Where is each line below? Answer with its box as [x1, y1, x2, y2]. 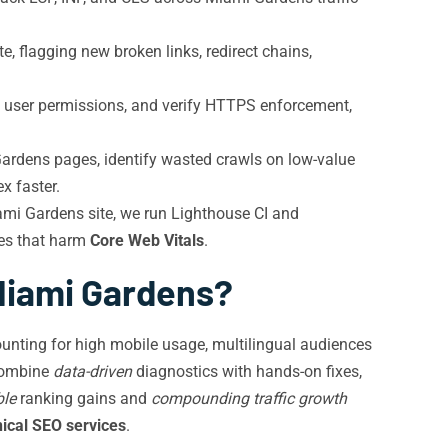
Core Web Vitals [90, 231, 204, 250]
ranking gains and [16, 389, 151, 408]
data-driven [53, 362, 132, 381]
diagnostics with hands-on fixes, [132, 362, 362, 381]
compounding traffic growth [151, 389, 347, 408]
